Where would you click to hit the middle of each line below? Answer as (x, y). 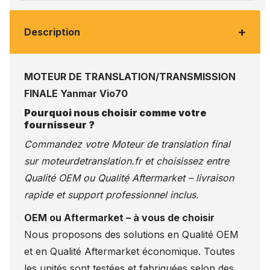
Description (52, 32)
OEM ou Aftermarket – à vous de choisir (119, 217)
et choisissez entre (185, 161)
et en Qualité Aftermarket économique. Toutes (130, 251)
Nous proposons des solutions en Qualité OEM (131, 234)
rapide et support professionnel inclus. (111, 194)
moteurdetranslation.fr (91, 161)
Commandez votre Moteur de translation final (127, 144)
